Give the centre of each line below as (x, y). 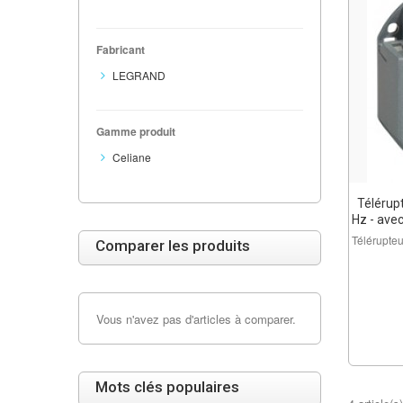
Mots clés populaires (167, 387)
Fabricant (121, 49)
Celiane (132, 157)
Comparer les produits (173, 246)
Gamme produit (136, 131)
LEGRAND (139, 75)
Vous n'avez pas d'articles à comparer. (196, 319)
